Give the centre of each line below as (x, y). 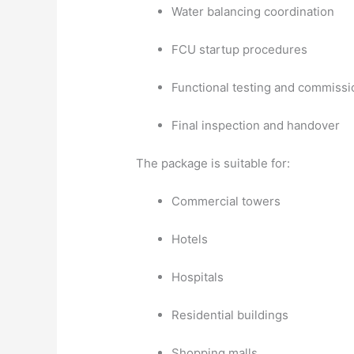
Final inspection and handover (256, 125)
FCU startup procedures (240, 49)
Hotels (190, 239)
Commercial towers (226, 201)
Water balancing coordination (253, 11)
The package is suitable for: (213, 163)
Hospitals (198, 277)
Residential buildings (230, 314)
